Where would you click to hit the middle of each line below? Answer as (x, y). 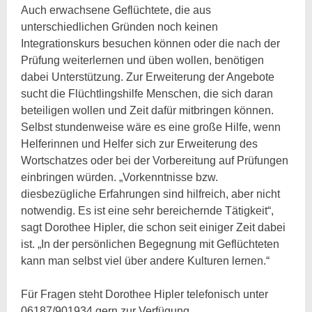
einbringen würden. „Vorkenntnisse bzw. (120, 177)
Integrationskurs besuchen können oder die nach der (151, 43)
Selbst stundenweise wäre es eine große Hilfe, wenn (151, 127)
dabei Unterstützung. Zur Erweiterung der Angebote (148, 77)
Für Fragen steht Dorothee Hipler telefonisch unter (145, 294)
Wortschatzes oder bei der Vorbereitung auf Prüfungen (155, 160)
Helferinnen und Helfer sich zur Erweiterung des (140, 143)
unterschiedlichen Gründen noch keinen (120, 26)
